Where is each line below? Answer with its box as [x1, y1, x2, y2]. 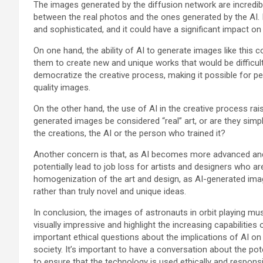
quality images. [33, 82, 90, 93]
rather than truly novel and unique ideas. [33, 186, 186, 197]
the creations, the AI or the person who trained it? [33, 128, 225, 139]
